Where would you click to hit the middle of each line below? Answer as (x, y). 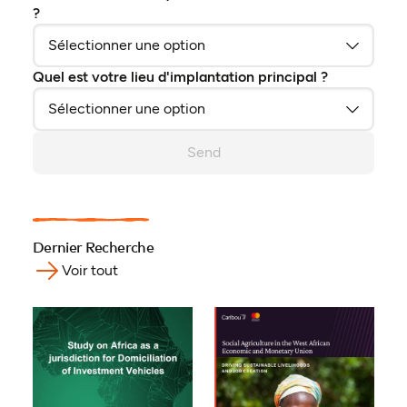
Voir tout (89, 271)
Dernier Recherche (93, 248)
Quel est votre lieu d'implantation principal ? (180, 77)
